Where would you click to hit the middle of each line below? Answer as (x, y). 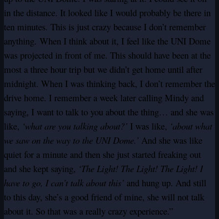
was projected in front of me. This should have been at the (107, 55)
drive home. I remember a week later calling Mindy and (104, 98)
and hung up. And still (165, 183)
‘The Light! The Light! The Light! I (141, 169)
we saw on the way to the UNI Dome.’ (71, 140)
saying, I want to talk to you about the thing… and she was (109, 112)
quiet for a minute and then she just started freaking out (102, 154)
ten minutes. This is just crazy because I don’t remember (105, 27)
